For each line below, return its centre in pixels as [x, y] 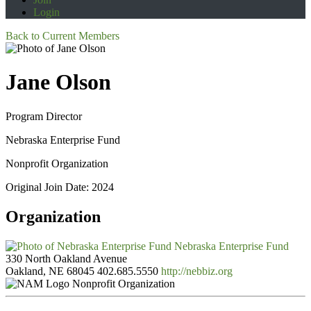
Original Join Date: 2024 [60, 187]
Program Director [44, 116]
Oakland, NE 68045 [50, 271]
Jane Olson [58, 82]
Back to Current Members [62, 36]
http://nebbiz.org [197, 271]
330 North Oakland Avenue [66, 258]
